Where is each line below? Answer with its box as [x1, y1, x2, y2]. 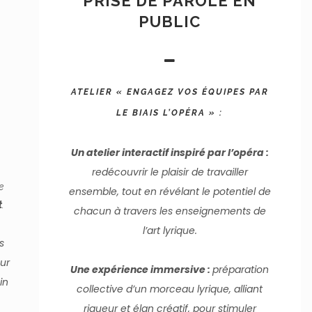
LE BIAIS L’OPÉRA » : [116, 108, 224, 118]
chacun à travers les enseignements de [73, 204, 266, 218]
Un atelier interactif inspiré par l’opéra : [70, 146, 269, 159]
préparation [212, 263, 270, 276]
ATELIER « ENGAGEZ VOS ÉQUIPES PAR [70, 87, 269, 97]
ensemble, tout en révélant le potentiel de [68, 185, 271, 198]
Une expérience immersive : [70, 263, 213, 276]
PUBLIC [139, 13, 201, 31]
